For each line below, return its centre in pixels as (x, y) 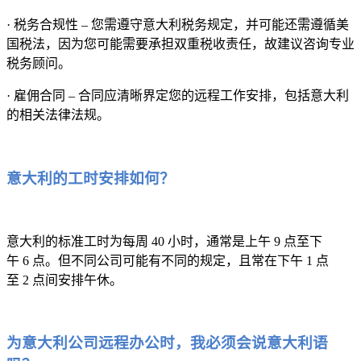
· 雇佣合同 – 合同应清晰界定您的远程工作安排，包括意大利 (178, 96)
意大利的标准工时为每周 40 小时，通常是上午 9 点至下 (164, 241)
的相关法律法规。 (58, 115)
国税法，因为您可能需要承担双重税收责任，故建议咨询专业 (180, 44)
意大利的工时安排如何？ (91, 178)
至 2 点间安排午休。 (64, 280)
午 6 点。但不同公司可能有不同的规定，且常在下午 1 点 (168, 260)
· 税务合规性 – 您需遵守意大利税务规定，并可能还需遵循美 (178, 25)
